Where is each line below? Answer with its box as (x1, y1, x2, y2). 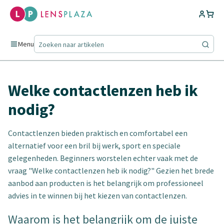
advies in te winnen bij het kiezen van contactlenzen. (8, 190, 187, 200)
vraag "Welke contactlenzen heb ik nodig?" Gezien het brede (8, 165, 214, 175)
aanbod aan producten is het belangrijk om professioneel (8, 178, 203, 188)
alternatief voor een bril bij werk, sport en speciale (8, 140, 180, 150)
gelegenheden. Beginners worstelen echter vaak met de (8, 153, 198, 163)
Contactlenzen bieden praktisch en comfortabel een (8, 128, 187, 138)
